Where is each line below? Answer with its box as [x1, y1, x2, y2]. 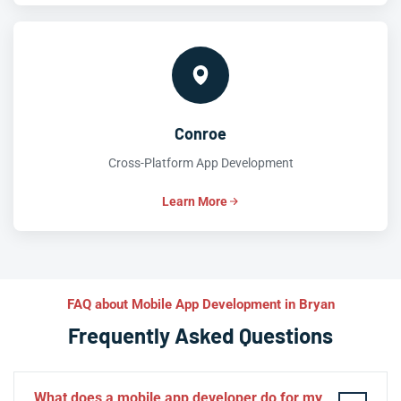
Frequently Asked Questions [68, 322, 333, 349]
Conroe [175, 124, 226, 144]
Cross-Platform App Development [107, 156, 294, 171]
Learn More [161, 194, 227, 209]
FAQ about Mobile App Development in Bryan [66, 296, 335, 313]
